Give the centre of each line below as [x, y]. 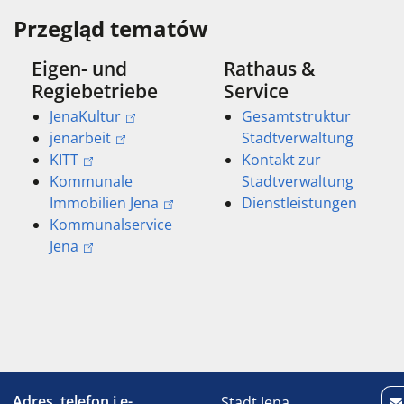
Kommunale [91, 181]
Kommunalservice [111, 225]
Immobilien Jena [104, 203]
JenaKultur [85, 116]
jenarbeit [80, 138]
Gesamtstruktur [297, 116]
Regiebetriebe [95, 91]
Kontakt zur [282, 160]
